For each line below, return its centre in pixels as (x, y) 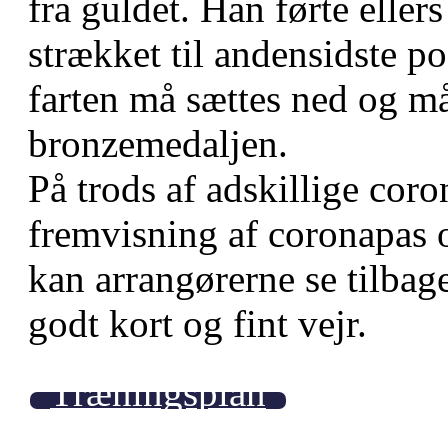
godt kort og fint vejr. (197, 323)
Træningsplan (158, 392)
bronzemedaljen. (158, 143)
